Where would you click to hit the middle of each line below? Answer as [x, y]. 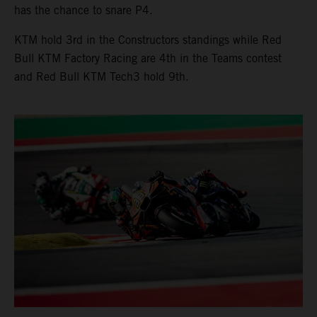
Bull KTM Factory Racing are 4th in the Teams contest [148, 58]
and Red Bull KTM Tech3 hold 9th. [102, 76]
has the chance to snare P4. [83, 10]
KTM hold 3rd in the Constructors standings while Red [148, 40]
